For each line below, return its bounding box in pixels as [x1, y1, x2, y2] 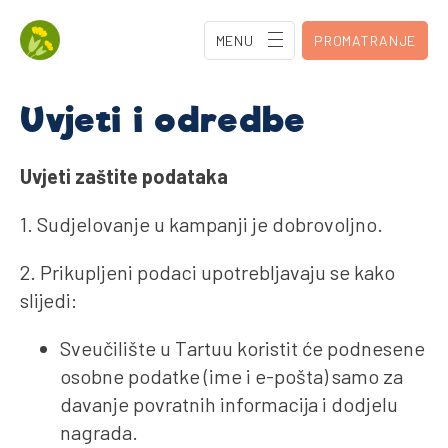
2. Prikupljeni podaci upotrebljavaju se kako [20, 259, 395, 284]
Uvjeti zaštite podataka [20, 163, 228, 188]
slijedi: [20, 287, 77, 312]
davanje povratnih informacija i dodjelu [60, 391, 398, 416]
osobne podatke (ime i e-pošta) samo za [60, 363, 403, 388]
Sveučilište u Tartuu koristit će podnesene [60, 335, 425, 360]
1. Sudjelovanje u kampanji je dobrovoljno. [20, 211, 383, 236]
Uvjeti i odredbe [20, 98, 306, 142]
